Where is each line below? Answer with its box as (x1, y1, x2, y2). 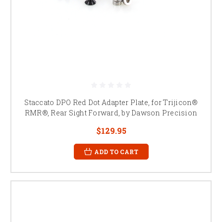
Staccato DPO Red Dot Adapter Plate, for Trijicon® (24, 97, 198, 107)
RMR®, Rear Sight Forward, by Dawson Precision (24, 108, 198, 117)
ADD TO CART (94, 147, 138, 156)
